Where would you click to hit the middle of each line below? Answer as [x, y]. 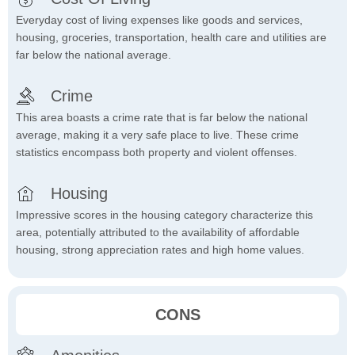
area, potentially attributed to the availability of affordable [158, 233]
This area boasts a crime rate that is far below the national [162, 118]
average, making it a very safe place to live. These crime [157, 135]
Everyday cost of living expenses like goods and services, [159, 20]
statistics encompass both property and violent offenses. [157, 153]
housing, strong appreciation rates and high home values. [160, 250]
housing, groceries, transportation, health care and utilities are [171, 38]
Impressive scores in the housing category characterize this [164, 215]
